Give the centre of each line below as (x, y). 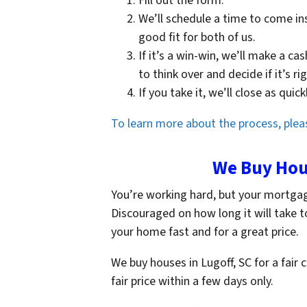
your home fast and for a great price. (206, 232)
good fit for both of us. (197, 37)
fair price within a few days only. (194, 281)
